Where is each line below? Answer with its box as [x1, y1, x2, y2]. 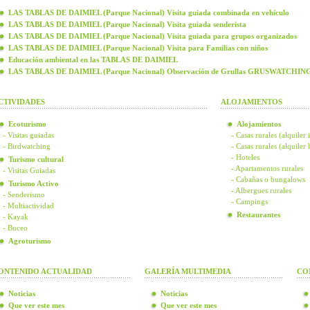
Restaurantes [237, 210, 280, 219]
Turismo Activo [8, 179, 59, 188]
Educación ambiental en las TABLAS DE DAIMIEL [8, 55, 178, 64]
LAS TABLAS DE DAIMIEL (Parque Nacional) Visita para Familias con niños [8, 44, 268, 52]
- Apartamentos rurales [231, 164, 303, 172]
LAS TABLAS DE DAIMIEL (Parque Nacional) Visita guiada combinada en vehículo [8, 8, 289, 17]
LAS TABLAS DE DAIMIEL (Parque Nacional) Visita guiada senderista [8, 20, 246, 28]
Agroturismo [8, 237, 51, 245]
